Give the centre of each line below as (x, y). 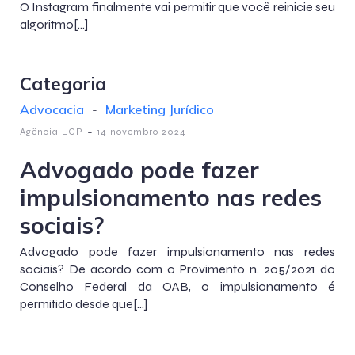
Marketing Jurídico (160, 109)
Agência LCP (52, 132)
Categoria (63, 84)
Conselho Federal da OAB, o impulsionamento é (177, 286)
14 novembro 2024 (141, 132)
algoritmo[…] (54, 24)
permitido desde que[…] (84, 304)
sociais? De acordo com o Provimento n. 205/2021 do (177, 269)
